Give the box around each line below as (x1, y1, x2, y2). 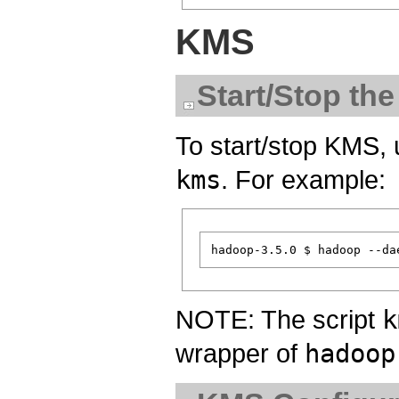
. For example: (221, 165, 386, 195)
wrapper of (175, 338, 305, 369)
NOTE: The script (175, 305, 382, 335)
